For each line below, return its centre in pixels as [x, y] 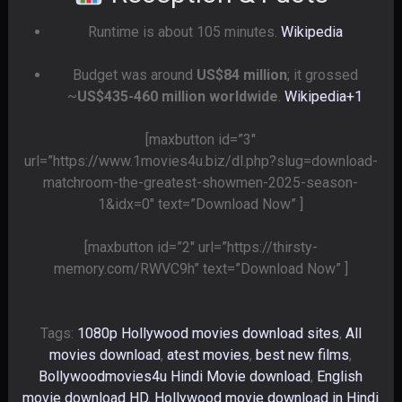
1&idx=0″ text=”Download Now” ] [201, 204]
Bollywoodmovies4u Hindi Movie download [175, 376]
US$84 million [241, 75]
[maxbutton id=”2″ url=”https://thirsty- [201, 247]
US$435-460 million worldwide [178, 96]
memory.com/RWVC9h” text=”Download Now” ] [201, 269]
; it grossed [322, 75]
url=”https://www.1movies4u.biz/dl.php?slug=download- [201, 161]
